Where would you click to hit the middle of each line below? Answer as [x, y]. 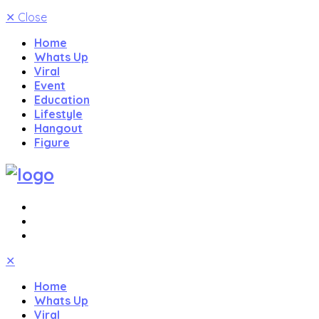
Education [62, 100]
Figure [52, 143]
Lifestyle [58, 114]
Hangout [58, 129]
